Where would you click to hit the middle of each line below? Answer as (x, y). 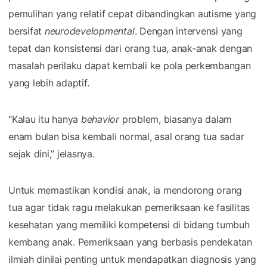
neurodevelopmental (89, 31)
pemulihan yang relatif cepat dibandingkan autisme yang (133, 13)
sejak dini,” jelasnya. (52, 153)
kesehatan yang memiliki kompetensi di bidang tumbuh (129, 224)
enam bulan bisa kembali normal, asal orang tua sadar (126, 136)
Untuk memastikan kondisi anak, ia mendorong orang (125, 190)
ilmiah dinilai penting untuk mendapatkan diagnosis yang (132, 259)
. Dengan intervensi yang (188, 31)
